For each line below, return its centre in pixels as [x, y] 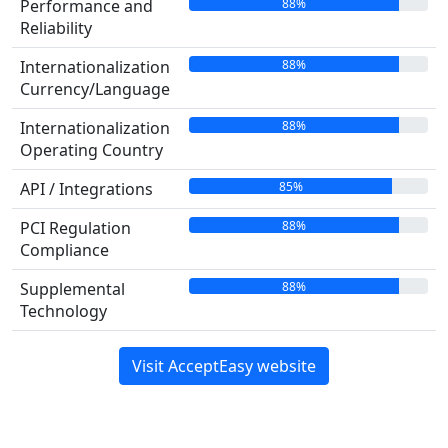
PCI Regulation [75, 228]
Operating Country [91, 150]
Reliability [56, 28]
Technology [63, 311]
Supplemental [72, 289]
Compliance [64, 250]
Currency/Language [95, 89]
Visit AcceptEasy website [224, 366]
